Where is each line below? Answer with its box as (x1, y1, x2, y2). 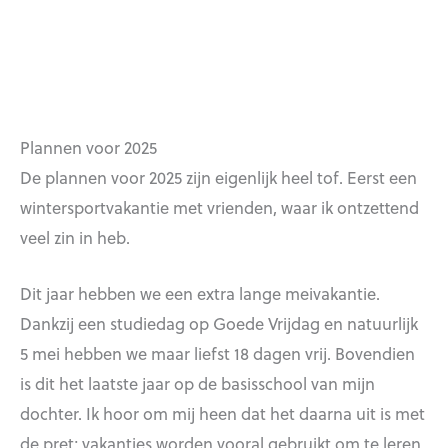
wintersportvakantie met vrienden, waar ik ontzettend (20, 195, 419, 220)
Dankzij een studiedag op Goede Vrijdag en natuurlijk (20, 311, 418, 336)
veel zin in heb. (20, 225, 130, 250)
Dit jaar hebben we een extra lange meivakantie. (20, 281, 380, 306)
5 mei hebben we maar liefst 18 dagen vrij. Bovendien (20, 341, 415, 366)
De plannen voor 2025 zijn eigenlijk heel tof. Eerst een (20, 165, 417, 190)
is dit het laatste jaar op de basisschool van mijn (20, 371, 375, 396)
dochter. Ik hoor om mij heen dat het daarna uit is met (20, 401, 425, 426)
